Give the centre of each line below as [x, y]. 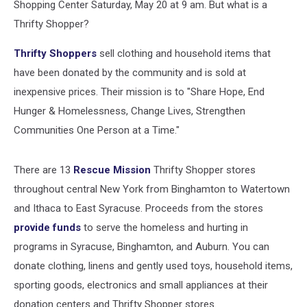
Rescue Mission [112, 170]
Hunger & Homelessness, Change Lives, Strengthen [130, 111]
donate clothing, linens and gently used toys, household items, [153, 266]
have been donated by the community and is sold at [130, 73]
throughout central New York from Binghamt [114, 189]
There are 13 [44, 170]
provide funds [47, 228]
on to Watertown [252, 189]
